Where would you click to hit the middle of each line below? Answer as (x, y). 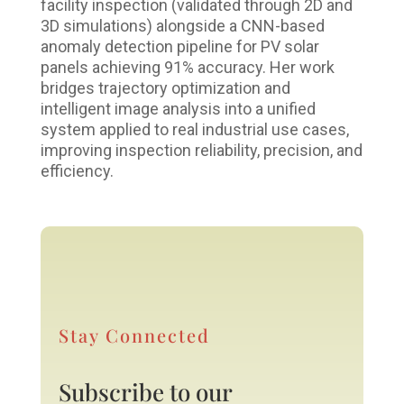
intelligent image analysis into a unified (178, 109)
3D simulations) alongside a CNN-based (182, 26)
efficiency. (77, 171)
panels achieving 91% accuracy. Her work (187, 68)
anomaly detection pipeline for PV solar (179, 47)
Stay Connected (134, 335)
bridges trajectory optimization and (165, 88)
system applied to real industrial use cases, (194, 130)
